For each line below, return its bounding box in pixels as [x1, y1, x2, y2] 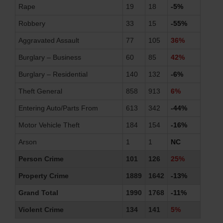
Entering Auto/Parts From [18, 104, 98, 112]
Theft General [18, 87, 62, 95]
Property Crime [18, 171, 69, 180]
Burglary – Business [18, 53, 81, 61]
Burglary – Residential [18, 70, 88, 78]
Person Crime [18, 154, 64, 163]
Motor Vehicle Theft [18, 120, 80, 129]
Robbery [18, 19, 45, 27]
